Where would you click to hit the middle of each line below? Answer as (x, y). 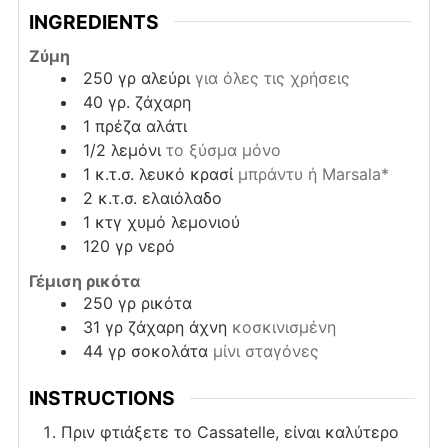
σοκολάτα (169, 351)
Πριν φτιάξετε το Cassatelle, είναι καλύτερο (229, 431)
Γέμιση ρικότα (84, 281)
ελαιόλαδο (181, 198)
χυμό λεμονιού (183, 222)
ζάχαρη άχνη (177, 327)
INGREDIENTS (93, 21)
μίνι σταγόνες (265, 351)
